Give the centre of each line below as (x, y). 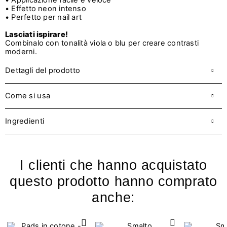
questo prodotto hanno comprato (113, 182)
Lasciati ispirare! (36, 35)
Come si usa (28, 96)
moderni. (21, 52)
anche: (113, 198)
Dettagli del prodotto (43, 71)
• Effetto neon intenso (46, 9)
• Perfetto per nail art (44, 17)
